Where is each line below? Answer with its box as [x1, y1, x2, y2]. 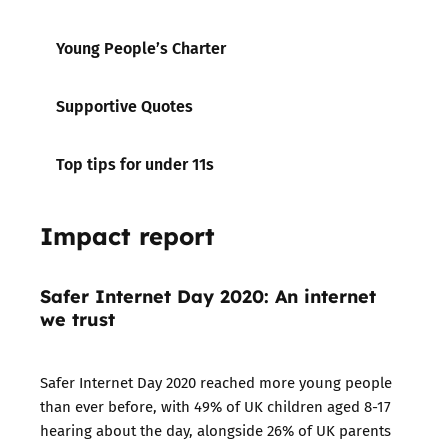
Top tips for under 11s [56, 150, 214, 176]
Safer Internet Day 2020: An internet [40, 281, 376, 308]
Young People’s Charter [56, 34, 226, 60]
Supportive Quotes [56, 92, 193, 118]
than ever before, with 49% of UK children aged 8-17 [40, 394, 391, 417]
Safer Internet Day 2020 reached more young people [40, 370, 392, 393]
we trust [40, 304, 115, 331]
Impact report [40, 216, 215, 252]
